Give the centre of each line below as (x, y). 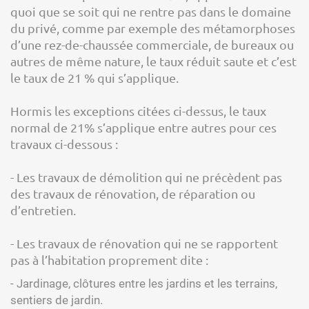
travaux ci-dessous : (64, 144)
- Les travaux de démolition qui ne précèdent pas (146, 177)
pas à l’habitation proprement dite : (109, 260)
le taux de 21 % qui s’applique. (94, 78)
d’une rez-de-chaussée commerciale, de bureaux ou (152, 44)
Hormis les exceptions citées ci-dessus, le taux (138, 111)
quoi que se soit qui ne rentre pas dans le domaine (151, 11)
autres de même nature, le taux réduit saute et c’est (153, 61)
